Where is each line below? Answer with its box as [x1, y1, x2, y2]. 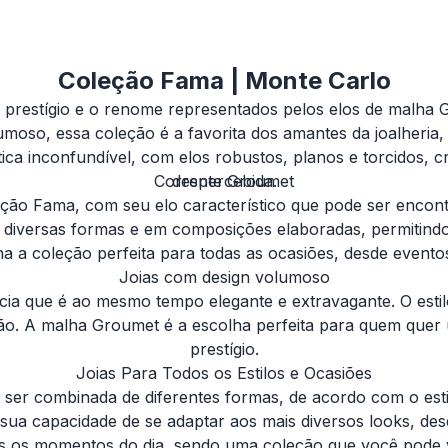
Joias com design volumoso [118, 267, 330, 287]
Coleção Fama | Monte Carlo [57, 66, 391, 95]
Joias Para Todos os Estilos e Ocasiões [76, 363, 372, 383]
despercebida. [171, 171, 277, 191]
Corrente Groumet [154, 171, 294, 191]
